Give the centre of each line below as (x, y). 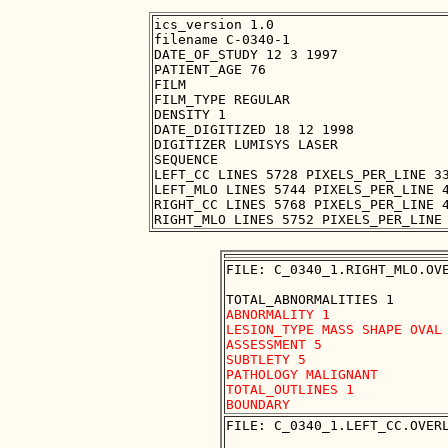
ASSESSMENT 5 (274, 345)
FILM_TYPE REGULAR (222, 100)
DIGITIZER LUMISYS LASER (246, 145)
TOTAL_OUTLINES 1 (294, 390)
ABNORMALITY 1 (278, 315)
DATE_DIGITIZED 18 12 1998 (254, 130)
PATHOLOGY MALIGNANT (302, 375)
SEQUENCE (186, 160)
